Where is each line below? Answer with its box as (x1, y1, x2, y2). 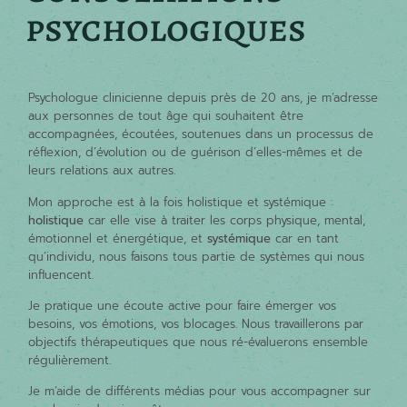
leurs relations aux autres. (28, 162, 176, 180)
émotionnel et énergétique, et (28, 229, 208, 247)
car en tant (271, 229, 340, 247)
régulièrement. (28, 352, 112, 369)
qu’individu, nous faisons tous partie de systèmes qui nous (28, 247, 365, 265)
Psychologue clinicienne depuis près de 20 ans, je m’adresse (28, 89, 379, 107)
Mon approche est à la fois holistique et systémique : (28, 193, 333, 211)
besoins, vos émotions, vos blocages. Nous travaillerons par (28, 315, 364, 333)
